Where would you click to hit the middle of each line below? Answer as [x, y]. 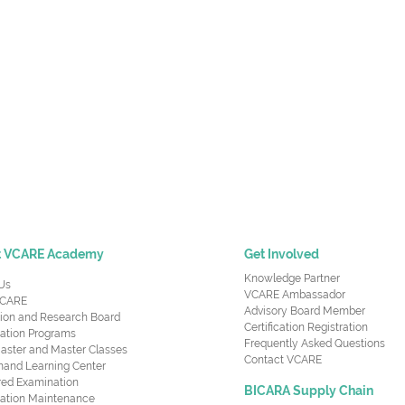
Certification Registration [306, 328]
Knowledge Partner [292, 279]
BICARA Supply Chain [308, 391]
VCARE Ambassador [294, 295]
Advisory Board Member [304, 311]
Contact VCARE [283, 360]
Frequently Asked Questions [314, 344]
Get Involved [281, 254]
